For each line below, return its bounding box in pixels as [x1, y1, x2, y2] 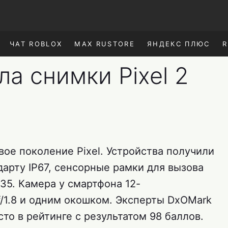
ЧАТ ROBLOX [9, 40, 63, 48]
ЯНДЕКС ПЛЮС [147, 40, 210, 48]
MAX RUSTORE [74, 40, 135, 48]
